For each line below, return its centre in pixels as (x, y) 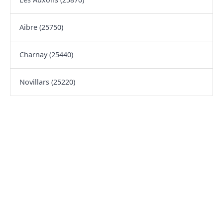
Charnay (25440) (46, 55)
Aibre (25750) (41, 27)
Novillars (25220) (47, 82)
